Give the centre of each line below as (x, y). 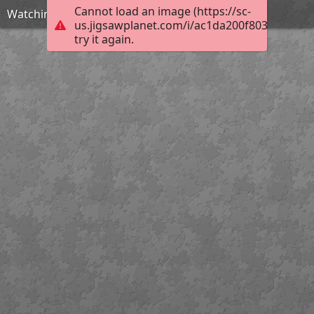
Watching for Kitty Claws (71, 14)
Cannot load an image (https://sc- (162, 12)
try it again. (104, 40)
